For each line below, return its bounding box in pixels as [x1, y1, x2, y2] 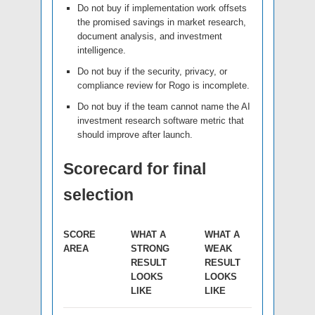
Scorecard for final [63, 160, 206, 179]
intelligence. [77, 45, 126, 56]
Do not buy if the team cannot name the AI [77, 101, 250, 112]
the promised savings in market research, [77, 17, 246, 28]
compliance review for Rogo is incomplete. [77, 80, 250, 91]
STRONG [131, 243, 169, 255]
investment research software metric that [77, 115, 244, 127]
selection [63, 186, 134, 205]
